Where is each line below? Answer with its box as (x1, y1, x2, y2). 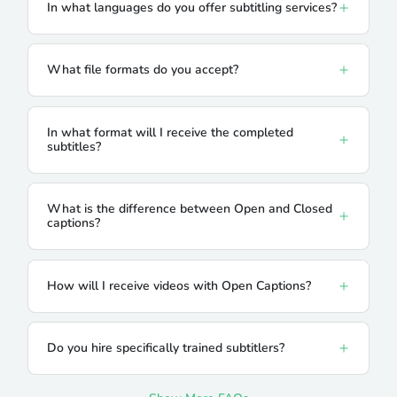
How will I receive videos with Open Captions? (46, 276, 311, 294)
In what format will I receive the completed (46, 123, 293, 141)
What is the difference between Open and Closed (46, 200, 332, 218)
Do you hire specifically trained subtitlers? (46, 339, 284, 357)
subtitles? (46, 137, 101, 155)
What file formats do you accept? (46, 61, 238, 79)
